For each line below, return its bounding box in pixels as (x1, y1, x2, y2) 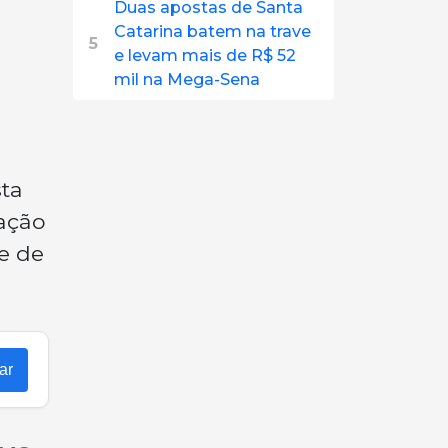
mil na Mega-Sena (114, 70, 260, 89)
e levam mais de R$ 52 (114, 46, 296, 65)
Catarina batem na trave (114, 22, 311, 41)
